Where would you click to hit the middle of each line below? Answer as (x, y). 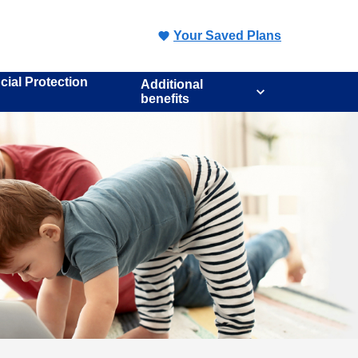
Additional (171, 84)
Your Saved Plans (227, 36)
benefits (165, 99)
